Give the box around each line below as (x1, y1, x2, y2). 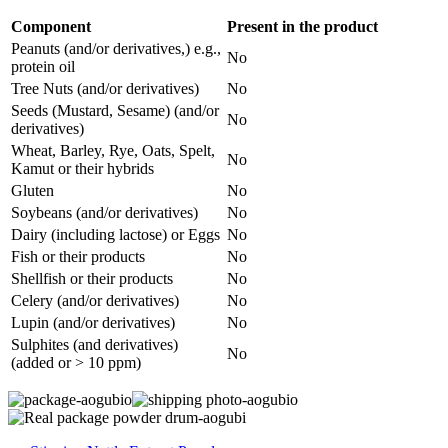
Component (11, 18, 91, 35)
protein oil (11, 58, 75, 75)
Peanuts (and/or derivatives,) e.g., (11, 40, 221, 57)
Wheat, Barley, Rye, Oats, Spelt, (11, 142, 215, 159)
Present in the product (227, 18, 378, 35)
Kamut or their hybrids (11, 160, 154, 177)
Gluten (11, 182, 54, 199)
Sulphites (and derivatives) (11, 336, 178, 353)
